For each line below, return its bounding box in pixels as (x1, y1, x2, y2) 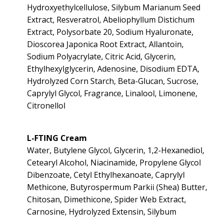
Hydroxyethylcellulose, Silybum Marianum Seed (27, 2, 200, 13)
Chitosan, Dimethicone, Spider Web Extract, (27, 194, 186, 205)
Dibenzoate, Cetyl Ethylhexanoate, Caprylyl (27, 169, 185, 181)
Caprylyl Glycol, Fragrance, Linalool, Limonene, (27, 88, 197, 99)
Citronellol (27, 100, 65, 111)
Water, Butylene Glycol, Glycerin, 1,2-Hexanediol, (27, 145, 204, 156)
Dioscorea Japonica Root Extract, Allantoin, (27, 39, 184, 50)
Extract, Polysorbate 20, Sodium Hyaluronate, (27, 27, 193, 38)
